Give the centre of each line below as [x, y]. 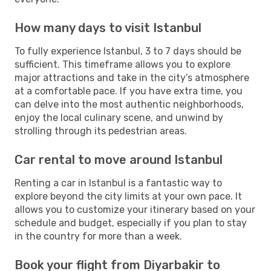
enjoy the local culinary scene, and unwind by [119, 117]
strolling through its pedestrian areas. [101, 131]
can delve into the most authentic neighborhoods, [129, 104]
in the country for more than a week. [98, 236]
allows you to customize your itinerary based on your [135, 209]
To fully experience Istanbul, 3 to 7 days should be [128, 51]
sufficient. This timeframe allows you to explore [122, 64]
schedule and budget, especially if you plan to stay [131, 223]
